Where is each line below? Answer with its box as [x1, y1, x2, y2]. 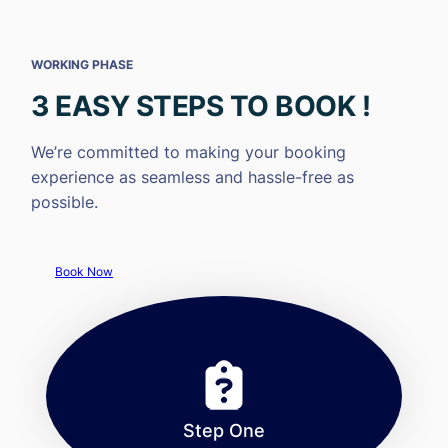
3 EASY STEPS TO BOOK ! [31, 89, 370, 124]
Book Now [55, 264, 113, 280]
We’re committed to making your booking [31, 142, 346, 163]
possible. [31, 192, 98, 213]
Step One [183, 420, 265, 442]
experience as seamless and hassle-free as [31, 167, 354, 188]
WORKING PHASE [31, 57, 133, 73]
